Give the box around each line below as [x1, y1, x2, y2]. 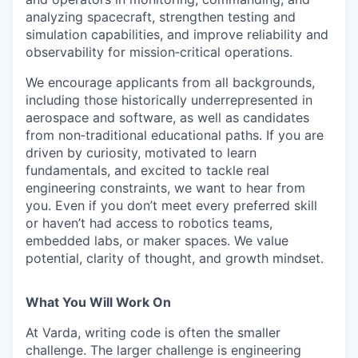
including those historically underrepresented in [26, 91, 312, 108]
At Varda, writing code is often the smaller [26, 324, 280, 340]
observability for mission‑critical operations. [26, 43, 292, 60]
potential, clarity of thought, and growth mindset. [26, 249, 324, 266]
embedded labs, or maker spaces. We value [26, 232, 288, 249]
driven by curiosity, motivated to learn [26, 144, 257, 161]
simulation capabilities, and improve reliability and [26, 26, 328, 42]
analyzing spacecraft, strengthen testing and [26, 8, 296, 25]
